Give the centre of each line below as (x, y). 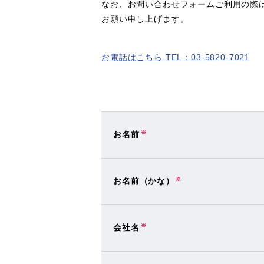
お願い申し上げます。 (145, 19)
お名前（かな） (144, 181)
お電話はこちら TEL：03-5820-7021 (176, 57)
